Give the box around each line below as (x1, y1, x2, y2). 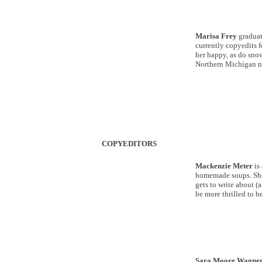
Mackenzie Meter (195, 161, 253, 170)
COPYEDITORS (102, 139, 157, 148)
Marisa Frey (195, 32, 237, 40)
